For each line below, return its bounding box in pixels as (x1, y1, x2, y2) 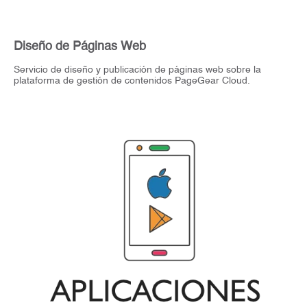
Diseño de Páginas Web (14, 40, 146, 53)
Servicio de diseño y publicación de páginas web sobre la (14, 64, 261, 75)
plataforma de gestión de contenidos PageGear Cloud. (14, 75, 250, 86)
